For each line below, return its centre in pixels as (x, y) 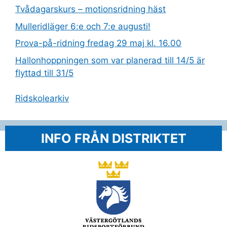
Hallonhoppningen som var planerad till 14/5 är (110, 60)
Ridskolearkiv (42, 98)
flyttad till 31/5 (44, 73)
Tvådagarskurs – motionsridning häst (90, 9)
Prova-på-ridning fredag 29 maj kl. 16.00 (98, 43)
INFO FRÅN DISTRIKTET (113, 138)
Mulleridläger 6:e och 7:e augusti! (83, 26)
